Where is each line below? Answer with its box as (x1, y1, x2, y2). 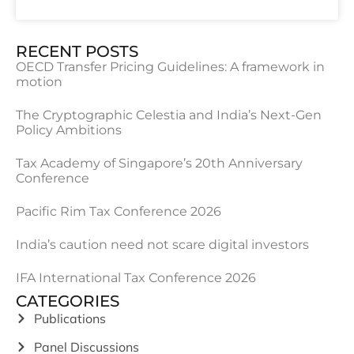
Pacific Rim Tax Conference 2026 (16, 204, 221, 219)
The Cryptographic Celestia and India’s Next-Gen (16, 107, 322, 122)
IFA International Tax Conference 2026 (16, 270, 256, 285)
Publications (33, 311, 106, 326)
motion (16, 74, 62, 89)
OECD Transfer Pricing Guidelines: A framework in (16, 59, 325, 74)
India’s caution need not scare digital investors (16, 237, 309, 252)
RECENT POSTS (16, 42, 138, 61)
